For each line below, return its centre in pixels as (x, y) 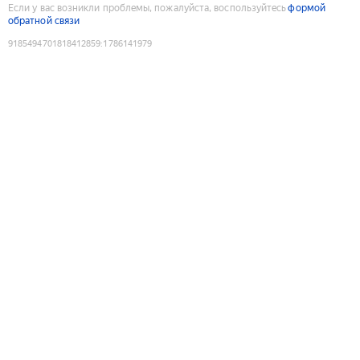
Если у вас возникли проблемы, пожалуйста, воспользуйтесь (147, 8)
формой (307, 8)
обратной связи (44, 20)
